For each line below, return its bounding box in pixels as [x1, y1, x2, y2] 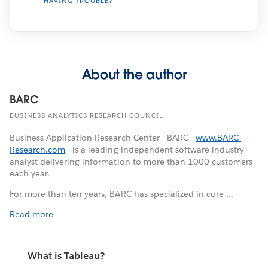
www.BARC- [195, 132, 242, 143]
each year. [10, 167, 50, 179]
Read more [10, 208, 54, 220]
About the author [81, 65, 187, 83]
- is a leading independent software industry [65, 144, 245, 155]
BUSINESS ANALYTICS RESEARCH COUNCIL [10, 111, 163, 120]
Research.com [10, 144, 66, 155]
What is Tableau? [28, 249, 105, 263]
